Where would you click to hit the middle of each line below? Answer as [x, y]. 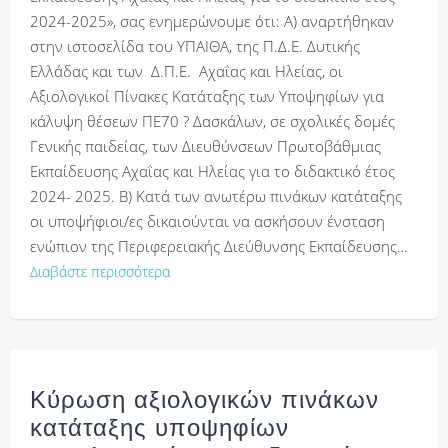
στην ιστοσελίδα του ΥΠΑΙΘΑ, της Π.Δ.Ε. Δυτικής [195, 46]
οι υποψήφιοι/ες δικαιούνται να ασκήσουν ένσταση [207, 221]
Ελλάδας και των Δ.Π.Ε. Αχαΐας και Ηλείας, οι [186, 71]
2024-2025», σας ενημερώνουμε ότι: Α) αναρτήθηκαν [214, 21]
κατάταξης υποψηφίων [159, 427]
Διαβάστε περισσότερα [100, 272]
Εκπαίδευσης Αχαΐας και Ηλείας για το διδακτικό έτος [212, 171]
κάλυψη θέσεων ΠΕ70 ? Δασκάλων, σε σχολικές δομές [212, 121]
